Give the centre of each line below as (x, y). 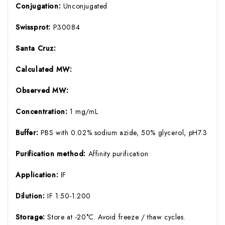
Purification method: (52, 153)
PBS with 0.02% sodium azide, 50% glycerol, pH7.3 (124, 132)
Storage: (32, 217)
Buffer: (28, 132)
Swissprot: (34, 27)
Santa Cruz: (36, 48)
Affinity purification (118, 153)
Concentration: (43, 111)
